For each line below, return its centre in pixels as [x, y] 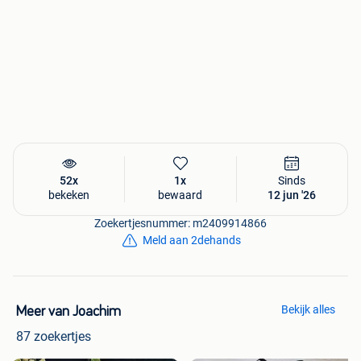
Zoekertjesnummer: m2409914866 [180, 224]
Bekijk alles [308, 310]
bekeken [69, 195]
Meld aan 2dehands [192, 241]
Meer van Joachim [68, 312]
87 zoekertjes [54, 337]
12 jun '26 [292, 195]
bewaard [180, 195]
